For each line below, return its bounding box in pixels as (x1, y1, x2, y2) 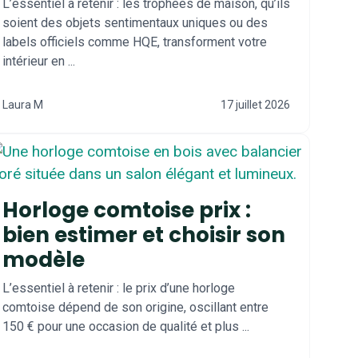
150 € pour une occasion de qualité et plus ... (2, 319, 249, 334)
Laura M (2, 98, 43, 111)
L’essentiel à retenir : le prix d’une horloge (2, 280, 235, 296)
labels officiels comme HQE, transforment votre (2, 34, 267, 50)
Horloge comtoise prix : (2, 196, 251, 225)
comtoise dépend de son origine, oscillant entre (2, 300, 268, 315)
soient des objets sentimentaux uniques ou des (2, 15, 268, 30)
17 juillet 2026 (221, 98, 290, 111)
